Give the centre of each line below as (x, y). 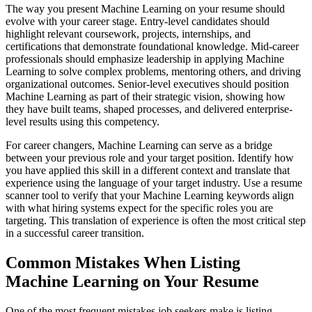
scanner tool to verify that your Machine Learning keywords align (150, 195)
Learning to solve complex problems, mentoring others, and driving (153, 71)
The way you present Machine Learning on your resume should (145, 8)
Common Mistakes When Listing (123, 262)
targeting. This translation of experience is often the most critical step (156, 220)
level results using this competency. (83, 121)
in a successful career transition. (75, 233)
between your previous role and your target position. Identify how (150, 157)
